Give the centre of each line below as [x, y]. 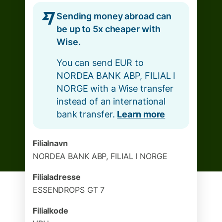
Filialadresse [57, 177]
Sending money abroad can [114, 16]
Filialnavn [50, 143]
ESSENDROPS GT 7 [69, 190]
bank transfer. [87, 114]
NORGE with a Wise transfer [115, 88]
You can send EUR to [100, 63]
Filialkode [51, 211]
